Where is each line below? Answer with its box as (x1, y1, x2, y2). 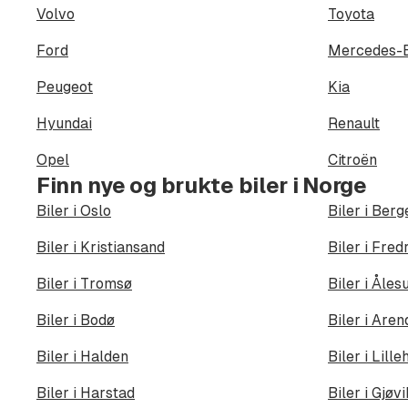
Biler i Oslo (36, 201, 111, 219)
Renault (328, 114, 380, 132)
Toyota (328, 5, 374, 23)
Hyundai (36, 114, 92, 132)
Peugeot (36, 77, 93, 96)
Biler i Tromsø (36, 274, 132, 292)
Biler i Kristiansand (36, 238, 165, 256)
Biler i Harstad (36, 383, 135, 402)
